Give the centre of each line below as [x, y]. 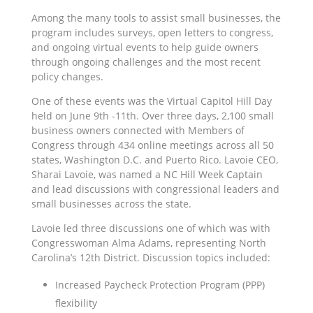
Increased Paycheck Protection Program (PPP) [160, 285]
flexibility [76, 303]
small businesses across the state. [111, 204]
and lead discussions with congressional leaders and [155, 189]
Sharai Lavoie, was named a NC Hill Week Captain [147, 175]
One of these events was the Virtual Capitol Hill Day [151, 101]
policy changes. [67, 77]
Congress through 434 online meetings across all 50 [152, 145]
